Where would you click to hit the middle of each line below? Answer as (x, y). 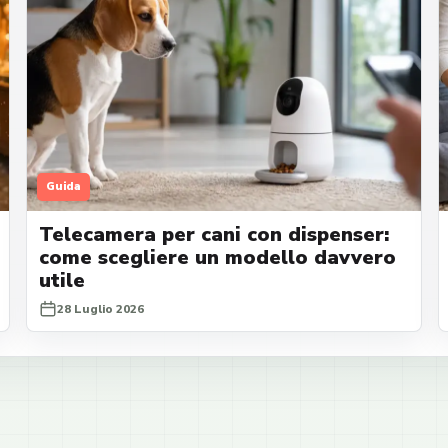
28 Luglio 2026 (100, 308)
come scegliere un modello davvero (217, 257)
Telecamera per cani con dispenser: (213, 234)
